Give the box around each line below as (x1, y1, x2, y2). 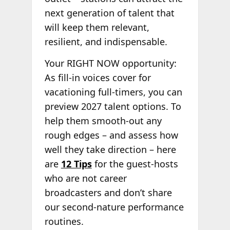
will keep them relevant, (44, 21, 149, 33)
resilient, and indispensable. (44, 35, 167, 48)
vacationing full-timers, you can (44, 85, 182, 98)
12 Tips (61, 157, 92, 170)
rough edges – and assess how (44, 128, 178, 141)
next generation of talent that (44, 7, 175, 19)
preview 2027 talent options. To (44, 100, 181, 112)
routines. (44, 215, 84, 227)
